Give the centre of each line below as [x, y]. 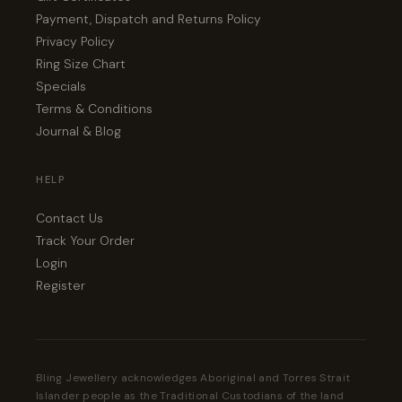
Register [61, 285]
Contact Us [70, 218]
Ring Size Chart [81, 63]
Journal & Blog [79, 131]
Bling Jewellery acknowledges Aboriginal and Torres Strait [193, 377]
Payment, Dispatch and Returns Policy [149, 18]
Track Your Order [85, 240]
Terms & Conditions [94, 108]
